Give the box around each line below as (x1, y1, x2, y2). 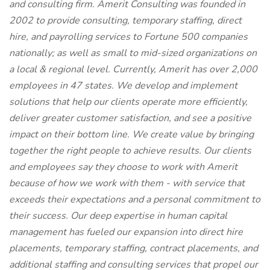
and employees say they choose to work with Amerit (9, 160, 237, 174)
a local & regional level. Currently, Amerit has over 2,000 (9, 63, 257, 76)
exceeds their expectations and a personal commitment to (9, 193, 260, 206)
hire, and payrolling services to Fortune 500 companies (9, 30, 248, 43)
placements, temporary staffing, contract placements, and (9, 242, 258, 255)
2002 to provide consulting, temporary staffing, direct (9, 14, 242, 27)
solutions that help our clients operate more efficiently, (9, 95, 248, 108)
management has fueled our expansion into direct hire (9, 225, 243, 239)
